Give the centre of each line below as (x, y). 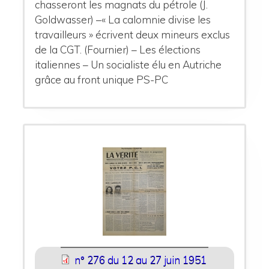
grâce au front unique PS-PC (102, 79)
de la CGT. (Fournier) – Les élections (118, 49)
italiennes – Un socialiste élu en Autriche (128, 64)
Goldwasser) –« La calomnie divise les (123, 19)
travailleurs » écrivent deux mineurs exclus (133, 34)
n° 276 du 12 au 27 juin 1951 (141, 260)
